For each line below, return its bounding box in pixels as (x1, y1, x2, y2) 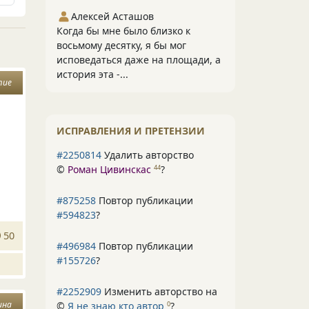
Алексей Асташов (71, 10, 154, 23)
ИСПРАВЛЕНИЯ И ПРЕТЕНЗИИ (57, 124, 205, 137)
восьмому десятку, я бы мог (57, 39, 186, 52)
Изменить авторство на (101, 285, 217, 298)
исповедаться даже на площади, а (57, 53, 221, 66)
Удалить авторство (101, 148, 194, 161)
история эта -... (57, 68, 128, 81)
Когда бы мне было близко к (57, 24, 190, 37)
